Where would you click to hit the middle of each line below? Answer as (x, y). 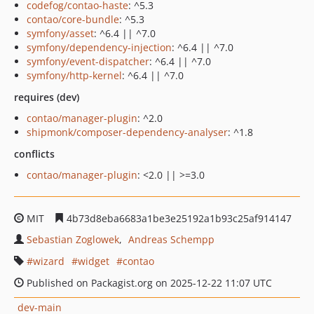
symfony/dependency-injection (99, 47)
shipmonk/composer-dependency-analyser (127, 132)
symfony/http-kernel (74, 75)
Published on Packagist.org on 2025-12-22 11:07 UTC (148, 283)
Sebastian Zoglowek (73, 239)
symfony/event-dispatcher (88, 61)
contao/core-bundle (73, 19)
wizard (49, 261)
